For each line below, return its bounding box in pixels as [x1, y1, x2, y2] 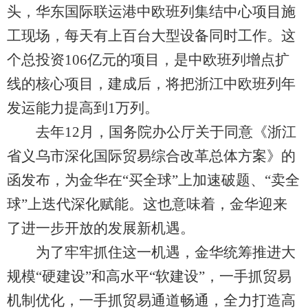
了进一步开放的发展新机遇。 [7, 220, 195, 236]
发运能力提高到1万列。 [7, 100, 159, 116]
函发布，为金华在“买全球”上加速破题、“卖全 [7, 172, 300, 188]
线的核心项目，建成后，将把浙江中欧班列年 [7, 76, 296, 92]
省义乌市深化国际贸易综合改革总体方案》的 [7, 148, 296, 164]
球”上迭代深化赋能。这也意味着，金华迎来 [7, 196, 287, 212]
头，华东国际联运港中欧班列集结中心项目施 [7, 3, 296, 20]
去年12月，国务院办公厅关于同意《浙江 [7, 124, 296, 140]
